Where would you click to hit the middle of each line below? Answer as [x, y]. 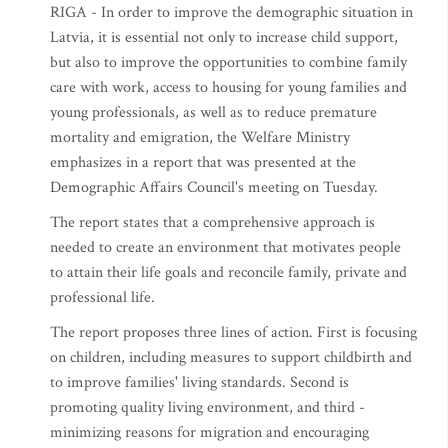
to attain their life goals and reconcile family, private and [228, 272]
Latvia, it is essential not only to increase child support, [224, 37]
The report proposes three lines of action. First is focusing [233, 332]
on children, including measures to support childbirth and [231, 357]
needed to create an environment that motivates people [225, 247]
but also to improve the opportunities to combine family [228, 62]
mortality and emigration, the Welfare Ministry [200, 137]
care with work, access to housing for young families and [228, 87]
